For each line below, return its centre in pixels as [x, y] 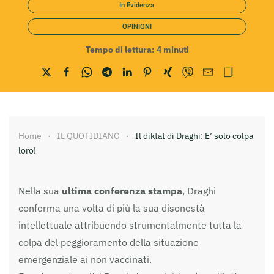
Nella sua [39, 191]
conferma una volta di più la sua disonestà [112, 208]
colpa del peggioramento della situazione [109, 242]
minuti [176, 49]
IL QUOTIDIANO [88, 135]
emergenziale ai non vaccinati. [85, 259]
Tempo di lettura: [120, 49]
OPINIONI [137, 26]
